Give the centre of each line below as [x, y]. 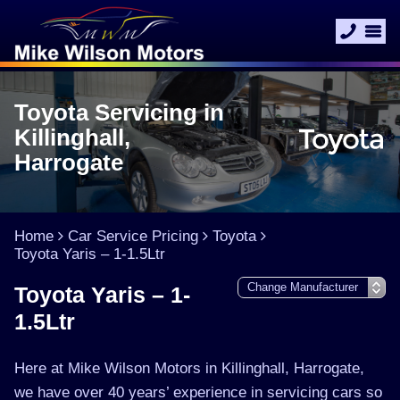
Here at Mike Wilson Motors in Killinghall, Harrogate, [189, 368]
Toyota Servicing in [119, 112]
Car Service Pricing [133, 236]
